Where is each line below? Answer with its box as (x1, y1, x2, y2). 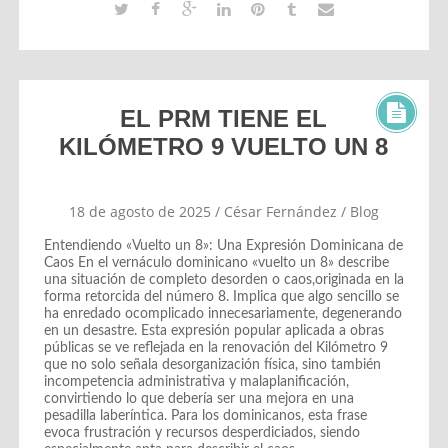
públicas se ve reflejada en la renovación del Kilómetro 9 (43, 340, 388, 355)
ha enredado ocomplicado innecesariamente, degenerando (43, 306, 402, 321)
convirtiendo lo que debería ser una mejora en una (43, 391, 354, 406)
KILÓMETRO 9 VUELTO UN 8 (59, 132, 389, 160)
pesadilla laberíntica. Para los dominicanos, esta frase (43, 408, 367, 423)
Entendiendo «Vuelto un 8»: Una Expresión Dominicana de (43, 238, 403, 253)
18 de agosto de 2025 (68, 201, 211, 221)
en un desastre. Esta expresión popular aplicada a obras (43, 323, 384, 338)
